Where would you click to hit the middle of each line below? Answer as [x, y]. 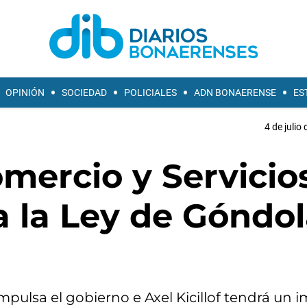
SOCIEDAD [84, 93]
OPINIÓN [25, 93]
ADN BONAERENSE [235, 93]
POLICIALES [150, 93]
